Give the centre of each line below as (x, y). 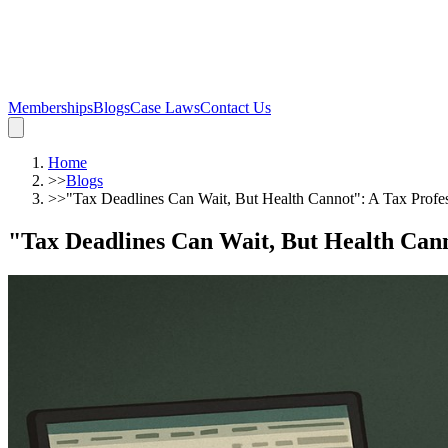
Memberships (50, 107)
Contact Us (235, 107)
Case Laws (165, 107)
